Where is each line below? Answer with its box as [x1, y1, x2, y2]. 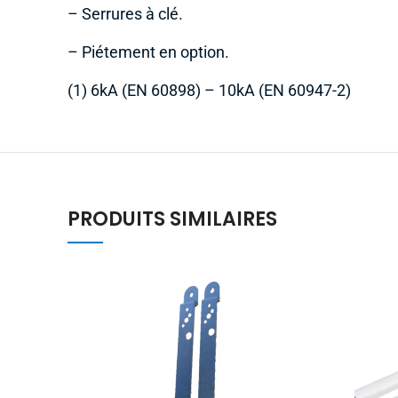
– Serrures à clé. [68, 4, 183, 23]
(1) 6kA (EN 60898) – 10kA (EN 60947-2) [68, 81, 351, 99]
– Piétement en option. [68, 43, 229, 61]
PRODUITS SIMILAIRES [68, 204, 277, 233]
